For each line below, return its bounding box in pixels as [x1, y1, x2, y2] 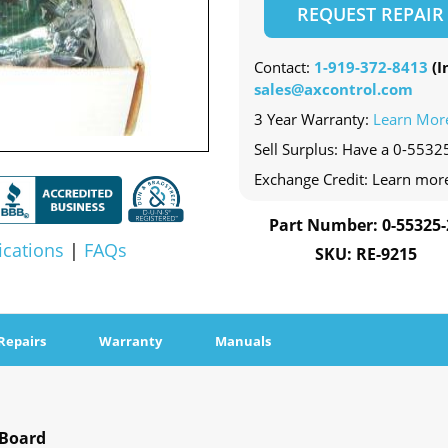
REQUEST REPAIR [296, 2, 444, 27]
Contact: [254, 57, 314, 78]
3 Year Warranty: [254, 109, 373, 130]
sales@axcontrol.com [254, 79, 413, 100]
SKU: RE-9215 [315, 243, 418, 266]
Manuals [215, 332, 271, 351]
